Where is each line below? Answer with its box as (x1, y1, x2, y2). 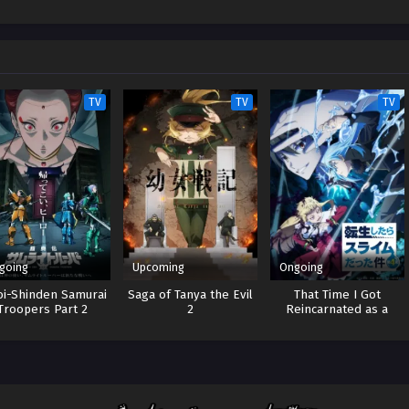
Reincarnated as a (286, 302, 389, 317)
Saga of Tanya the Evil (127, 288, 253, 302)
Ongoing (278, 260, 323, 274)
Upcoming (131, 260, 184, 274)
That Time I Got (293, 288, 381, 302)
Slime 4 (315, 317, 359, 331)
